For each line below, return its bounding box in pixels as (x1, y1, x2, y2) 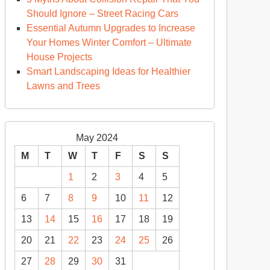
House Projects (27, 52, 92, 62)
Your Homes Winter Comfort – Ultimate (27, 37, 192, 48)
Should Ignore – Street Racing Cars (27, 8, 178, 19)
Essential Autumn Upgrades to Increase (27, 23, 195, 33)
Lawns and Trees (27, 81, 100, 91)
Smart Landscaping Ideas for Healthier (27, 66, 190, 77)
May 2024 (76, 133, 118, 143)
